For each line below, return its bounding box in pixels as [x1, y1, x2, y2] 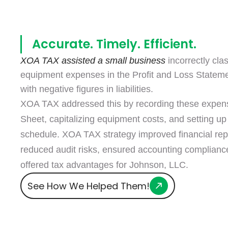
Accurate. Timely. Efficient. [32, 109, 196, 126]
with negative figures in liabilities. [20, 157, 153, 168]
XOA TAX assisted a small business [20, 129, 165, 139]
